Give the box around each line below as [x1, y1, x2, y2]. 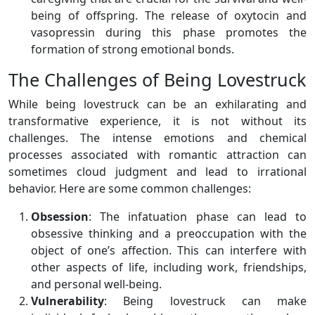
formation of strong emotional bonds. [31, 41, 234, 57]
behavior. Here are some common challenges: [8, 180, 251, 196]
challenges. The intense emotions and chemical [8, 129, 307, 146]
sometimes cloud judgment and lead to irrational [8, 163, 307, 179]
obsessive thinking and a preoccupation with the [31, 225, 307, 241]
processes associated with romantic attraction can [8, 146, 307, 162]
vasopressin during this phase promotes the [31, 24, 307, 40]
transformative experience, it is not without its [8, 112, 307, 129]
